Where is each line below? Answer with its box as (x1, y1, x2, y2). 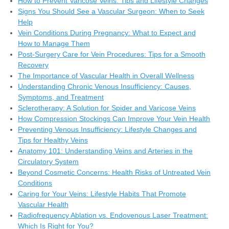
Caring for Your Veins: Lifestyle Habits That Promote (18, 189, 186, 198)
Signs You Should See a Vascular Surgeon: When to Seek (18, 7, 204, 15)
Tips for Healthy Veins (18, 135, 88, 144)
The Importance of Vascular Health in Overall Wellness (18, 71, 194, 80)
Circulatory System (18, 157, 79, 166)
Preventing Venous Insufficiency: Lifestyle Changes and (18, 125, 197, 133)
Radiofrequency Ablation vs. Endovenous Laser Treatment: (18, 211, 208, 219)
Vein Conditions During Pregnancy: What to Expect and (18, 28, 196, 37)
